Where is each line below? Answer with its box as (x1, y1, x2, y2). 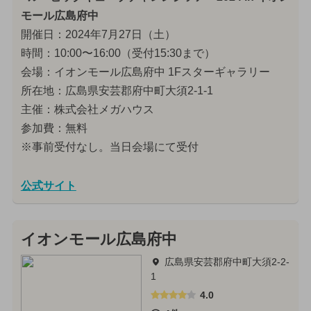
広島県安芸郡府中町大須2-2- (164, 256, 289, 267)
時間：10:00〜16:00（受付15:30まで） (20, 47, 215, 60)
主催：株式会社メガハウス (20, 103, 154, 116)
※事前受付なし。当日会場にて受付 (20, 141, 199, 153)
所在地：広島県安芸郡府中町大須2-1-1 (20, 85, 213, 97)
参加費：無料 (20, 122, 87, 135)
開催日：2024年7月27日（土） (20, 28, 176, 41)
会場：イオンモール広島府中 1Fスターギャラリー (20, 66, 270, 78)
